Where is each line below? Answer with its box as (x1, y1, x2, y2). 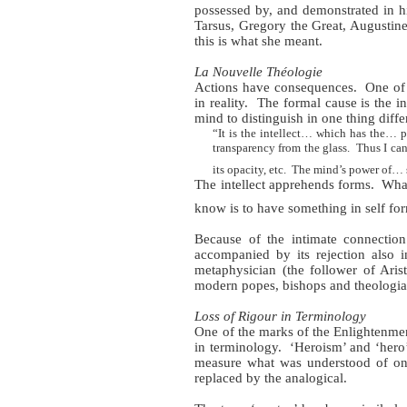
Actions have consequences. (194, 80, 357, 95)
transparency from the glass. (212, 141, 350, 155)
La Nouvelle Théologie (194, 65, 323, 80)
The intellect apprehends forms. (194, 177, 375, 193)
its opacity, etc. (212, 163, 286, 177)
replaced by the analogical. (194, 370, 348, 385)
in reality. (194, 95, 249, 111)
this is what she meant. (194, 34, 323, 49)
